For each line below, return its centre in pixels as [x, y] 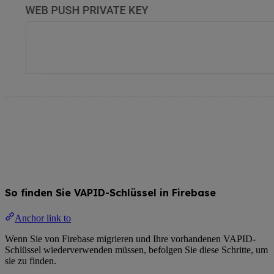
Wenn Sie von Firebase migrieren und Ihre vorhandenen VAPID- [130, 239]
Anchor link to [43, 218]
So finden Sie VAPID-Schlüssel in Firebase [110, 192]
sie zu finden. [31, 261]
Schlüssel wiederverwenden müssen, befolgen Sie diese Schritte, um [136, 250]
